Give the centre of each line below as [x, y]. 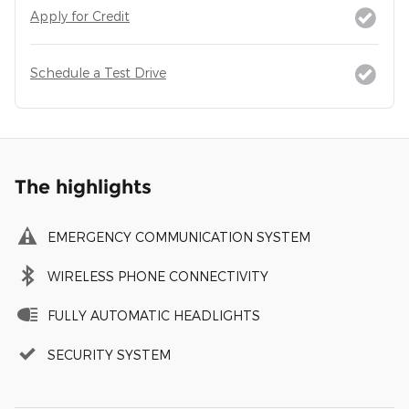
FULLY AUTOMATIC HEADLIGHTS [154, 316]
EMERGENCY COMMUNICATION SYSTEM [179, 237]
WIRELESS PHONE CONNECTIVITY [158, 277]
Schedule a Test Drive [98, 73]
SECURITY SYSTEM [109, 355]
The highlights [83, 187]
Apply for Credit [80, 16]
